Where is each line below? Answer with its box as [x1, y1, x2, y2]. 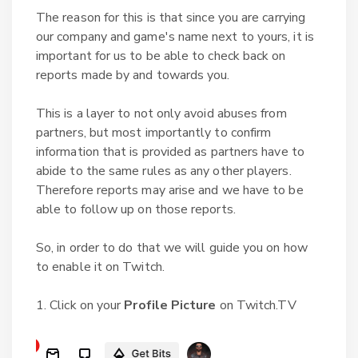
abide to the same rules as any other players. [36, 162, 292, 180]
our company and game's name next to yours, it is [36, 28, 314, 46]
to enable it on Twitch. [36, 258, 168, 276]
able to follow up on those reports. [36, 201, 239, 218]
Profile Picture [124, 296, 217, 314]
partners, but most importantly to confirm [36, 124, 272, 141]
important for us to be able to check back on [36, 47, 286, 65]
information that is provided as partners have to [36, 143, 304, 161]
